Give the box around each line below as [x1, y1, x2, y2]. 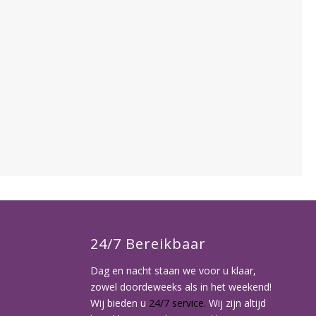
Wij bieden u [90, 296, 150, 310]
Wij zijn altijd [206, 296, 267, 310]
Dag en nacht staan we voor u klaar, [90, 264, 257, 278]
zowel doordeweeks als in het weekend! [90, 280, 272, 294]
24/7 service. [149, 296, 207, 310]
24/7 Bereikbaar [90, 234, 207, 254]
